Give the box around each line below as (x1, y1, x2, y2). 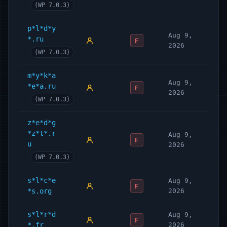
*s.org (27, 187, 52, 195)
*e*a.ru (27, 82, 56, 90)
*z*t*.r (27, 129, 56, 137)
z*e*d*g (27, 119, 56, 127)
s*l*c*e (27, 176, 56, 184)
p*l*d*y (27, 24, 56, 32)
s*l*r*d (27, 210, 56, 218)
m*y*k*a (27, 71, 56, 80)
